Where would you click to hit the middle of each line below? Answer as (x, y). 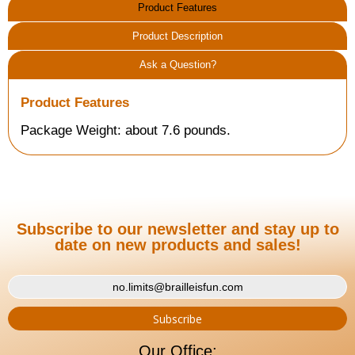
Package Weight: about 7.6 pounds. (126, 130)
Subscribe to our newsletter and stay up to (177, 229)
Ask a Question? (177, 65)
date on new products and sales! (177, 245)
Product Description (177, 36)
